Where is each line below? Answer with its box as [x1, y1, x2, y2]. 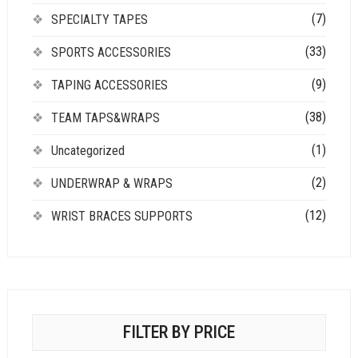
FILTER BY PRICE [122, 321, 235, 342]
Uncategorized [50, 142, 125, 158]
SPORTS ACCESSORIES [50, 44, 171, 60]
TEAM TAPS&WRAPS [50, 109, 160, 125]
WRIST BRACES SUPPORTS [50, 208, 193, 224]
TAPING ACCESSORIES [50, 77, 168, 93]
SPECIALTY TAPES [50, 11, 148, 27]
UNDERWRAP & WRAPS [50, 175, 173, 191]
